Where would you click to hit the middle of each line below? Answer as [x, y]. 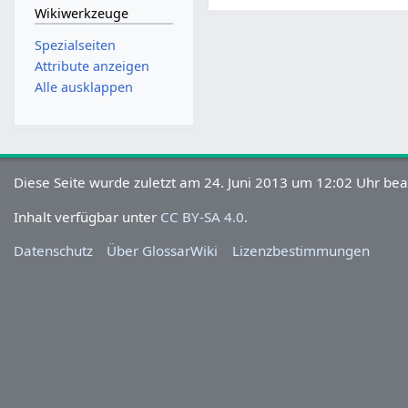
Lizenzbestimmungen [301, 250]
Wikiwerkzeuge [81, 14]
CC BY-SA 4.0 [203, 216]
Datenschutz [54, 250]
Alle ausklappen [83, 87]
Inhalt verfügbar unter [87, 216]
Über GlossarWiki [163, 250]
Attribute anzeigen [92, 66]
